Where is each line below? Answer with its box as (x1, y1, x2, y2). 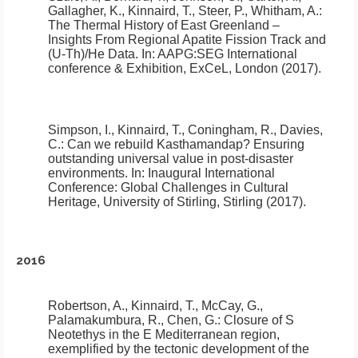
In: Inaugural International (128, 165, 275, 180)
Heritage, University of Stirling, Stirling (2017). (48, 194, 306, 209)
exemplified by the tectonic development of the (48, 341, 309, 356)
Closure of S (224, 312, 294, 327)
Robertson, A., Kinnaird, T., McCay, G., (48, 298, 263, 312)
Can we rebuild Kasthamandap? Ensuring (67, 137, 304, 151)
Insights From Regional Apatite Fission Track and (48, 32, 326, 46)
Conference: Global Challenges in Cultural (48, 180, 288, 194)
